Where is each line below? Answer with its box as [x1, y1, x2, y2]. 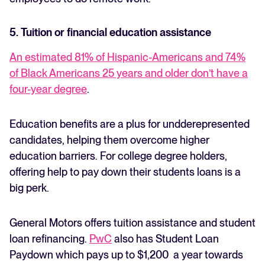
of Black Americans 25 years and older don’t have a [9, 67, 248, 80]
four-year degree [9, 83, 87, 96]
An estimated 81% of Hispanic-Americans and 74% [9, 51, 245, 64]
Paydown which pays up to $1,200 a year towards [9, 248, 243, 261]
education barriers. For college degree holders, [9, 150, 230, 163]
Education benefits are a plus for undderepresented [9, 118, 250, 131]
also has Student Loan [112, 232, 219, 245]
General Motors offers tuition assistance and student [9, 216, 256, 230]
